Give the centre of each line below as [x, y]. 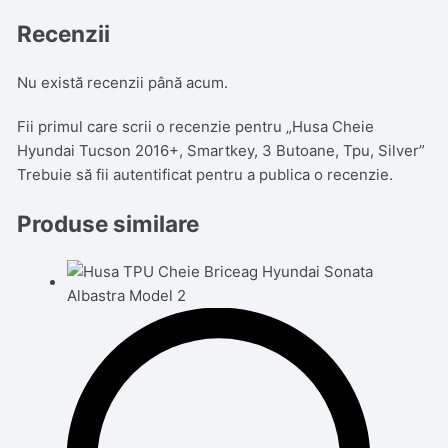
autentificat [153, 175]
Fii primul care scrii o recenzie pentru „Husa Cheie [196, 127]
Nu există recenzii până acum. [123, 83]
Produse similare [108, 223]
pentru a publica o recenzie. [293, 175]
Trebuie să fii [65, 175]
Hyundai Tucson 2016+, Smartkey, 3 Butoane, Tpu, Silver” [221, 151]
